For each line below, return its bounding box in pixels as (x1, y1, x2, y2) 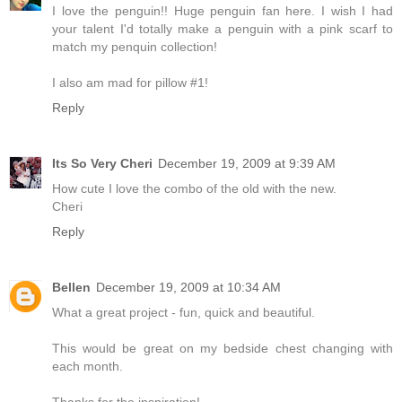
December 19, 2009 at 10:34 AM (96, 279, 281, 294)
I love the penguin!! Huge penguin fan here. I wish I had (52, 3, 393, 18)
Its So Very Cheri (52, 155, 153, 170)
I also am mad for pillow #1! (52, 74, 208, 90)
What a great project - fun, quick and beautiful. (52, 304, 315, 319)
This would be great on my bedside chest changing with (52, 340, 393, 355)
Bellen (52, 279, 91, 294)
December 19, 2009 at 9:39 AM (158, 155, 336, 170)
